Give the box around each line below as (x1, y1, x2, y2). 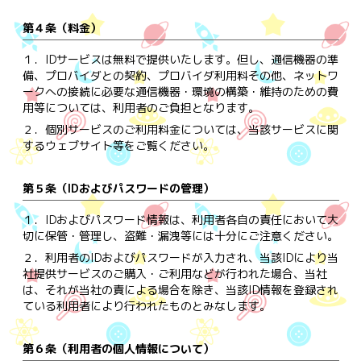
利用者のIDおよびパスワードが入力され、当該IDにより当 (44, 249, 338, 265)
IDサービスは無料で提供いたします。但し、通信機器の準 (44, 51, 338, 67)
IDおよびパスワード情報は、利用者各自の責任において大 (44, 211, 338, 227)
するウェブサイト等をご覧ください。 (22, 137, 214, 153)
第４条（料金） (22, 19, 102, 35)
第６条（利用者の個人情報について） (22, 340, 214, 356)
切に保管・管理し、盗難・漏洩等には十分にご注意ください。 (22, 227, 338, 243)
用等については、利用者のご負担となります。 (22, 99, 259, 115)
